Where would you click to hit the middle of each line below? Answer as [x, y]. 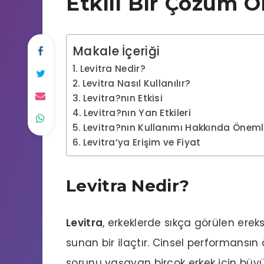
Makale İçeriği [116, 51]
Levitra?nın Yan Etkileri [137, 113]
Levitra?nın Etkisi [123, 98]
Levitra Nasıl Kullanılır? [136, 83]
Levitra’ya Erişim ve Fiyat [142, 142]
